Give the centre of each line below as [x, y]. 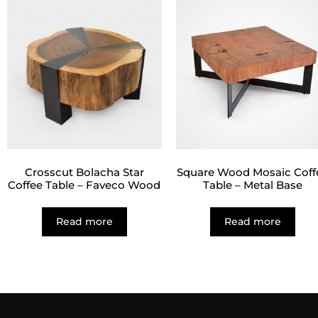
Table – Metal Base [253, 185]
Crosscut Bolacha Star [84, 172]
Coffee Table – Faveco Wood [84, 185]
